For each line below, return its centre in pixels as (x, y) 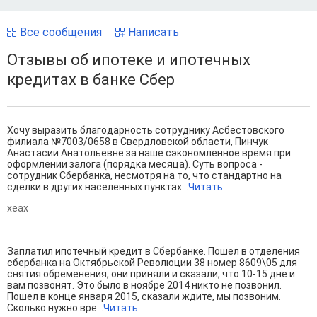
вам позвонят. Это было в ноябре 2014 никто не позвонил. (144, 286)
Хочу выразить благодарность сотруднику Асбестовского (146, 131)
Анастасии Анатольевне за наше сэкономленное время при (149, 153)
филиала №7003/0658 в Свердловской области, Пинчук (138, 142)
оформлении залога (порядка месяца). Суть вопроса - (135, 165)
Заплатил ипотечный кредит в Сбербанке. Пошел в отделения (154, 252)
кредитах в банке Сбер (91, 80)
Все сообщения (61, 33)
